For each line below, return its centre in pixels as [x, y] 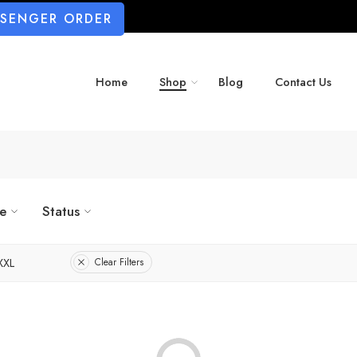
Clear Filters [119, 263]
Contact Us [303, 82]
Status [61, 211]
